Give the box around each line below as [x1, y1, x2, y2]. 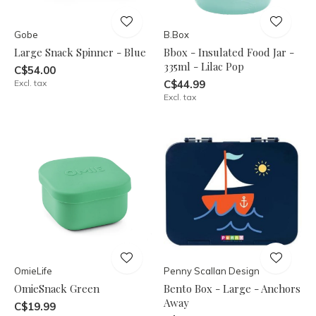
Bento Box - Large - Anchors [163, 281, 300, 296]
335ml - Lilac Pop [163, 59, 244, 73]
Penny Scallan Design [163, 265, 260, 276]
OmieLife [14, 265, 52, 276]
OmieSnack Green [14, 281, 99, 296]
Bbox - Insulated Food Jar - [163, 44, 294, 59]
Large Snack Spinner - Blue [14, 44, 146, 59]
